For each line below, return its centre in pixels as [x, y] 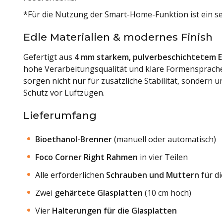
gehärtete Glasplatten [99, 193]
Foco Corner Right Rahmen [86, 157]
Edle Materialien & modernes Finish [118, 37]
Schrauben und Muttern [153, 175]
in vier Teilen [163, 157]
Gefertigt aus [49, 57]
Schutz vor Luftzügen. [64, 92]
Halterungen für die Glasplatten [114, 210]
